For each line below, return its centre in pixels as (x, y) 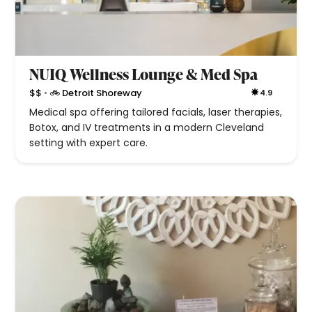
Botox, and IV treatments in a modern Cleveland (147, 128)
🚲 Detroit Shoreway (96, 93)
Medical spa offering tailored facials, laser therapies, (156, 112)
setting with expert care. (89, 143)
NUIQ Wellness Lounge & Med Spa (144, 75)
